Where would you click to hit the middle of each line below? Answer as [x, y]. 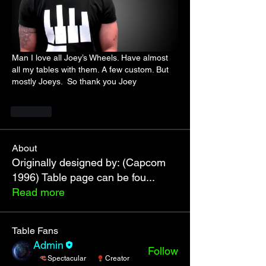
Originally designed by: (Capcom [89, 162]
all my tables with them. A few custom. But [90, 69]
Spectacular [67, 258]
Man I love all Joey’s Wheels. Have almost [90, 58]
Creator [117, 258]
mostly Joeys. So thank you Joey [74, 81]
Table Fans [35, 231]
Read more [38, 192]
